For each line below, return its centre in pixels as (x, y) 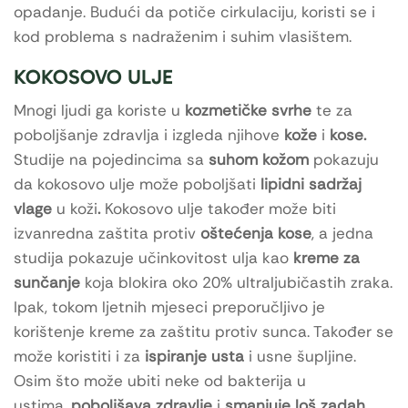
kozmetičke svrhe (250, 110)
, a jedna (342, 233)
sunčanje (47, 282)
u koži (77, 208)
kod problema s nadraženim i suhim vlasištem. (183, 36)
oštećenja (239, 233)
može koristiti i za (77, 356)
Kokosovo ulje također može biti (220, 208)
